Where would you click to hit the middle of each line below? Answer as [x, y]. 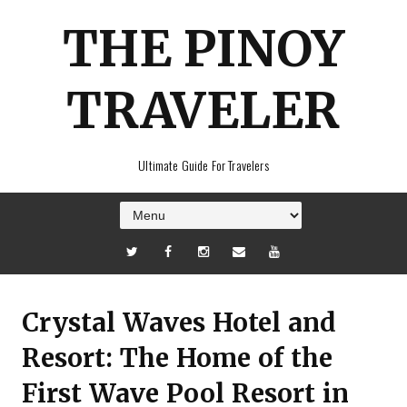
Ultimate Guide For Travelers [203, 165]
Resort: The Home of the [177, 358]
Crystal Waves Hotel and [179, 323]
